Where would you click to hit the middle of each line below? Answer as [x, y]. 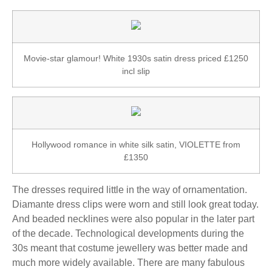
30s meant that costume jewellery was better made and [130, 248]
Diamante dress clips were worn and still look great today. [135, 204]
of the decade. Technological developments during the [128, 233]
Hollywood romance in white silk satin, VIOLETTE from [136, 144]
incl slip [136, 71]
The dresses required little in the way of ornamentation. [130, 189]
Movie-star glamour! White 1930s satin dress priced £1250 [136, 58]
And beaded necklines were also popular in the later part [133, 219]
